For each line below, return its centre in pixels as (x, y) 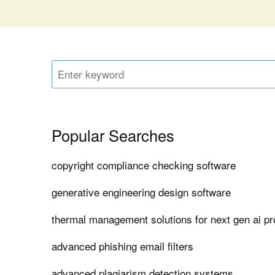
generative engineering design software (141, 192)
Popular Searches (113, 135)
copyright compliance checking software (144, 165)
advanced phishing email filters (123, 246)
